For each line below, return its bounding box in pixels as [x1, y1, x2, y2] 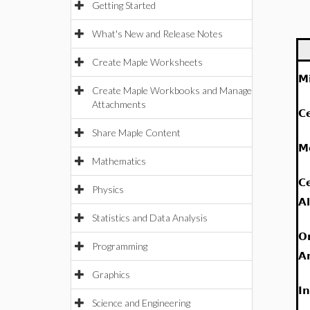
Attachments [92, 98, 146, 110]
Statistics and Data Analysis [92, 212, 208, 224]
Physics [92, 183, 124, 195]
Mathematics [92, 155, 146, 167]
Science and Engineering [92, 297, 190, 309]
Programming [92, 240, 147, 252]
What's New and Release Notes [92, 28, 223, 39]
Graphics [92, 268, 130, 280]
